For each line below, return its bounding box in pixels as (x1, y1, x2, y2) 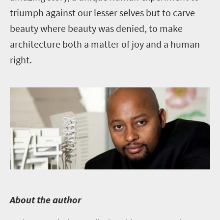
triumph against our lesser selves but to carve (10, 6, 195, 19)
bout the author (15, 193, 82, 206)
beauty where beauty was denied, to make (10, 22, 183, 34)
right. (10, 53, 32, 66)
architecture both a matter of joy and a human (10, 37, 200, 50)
